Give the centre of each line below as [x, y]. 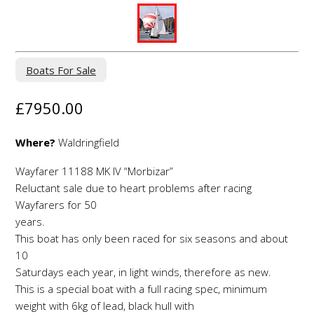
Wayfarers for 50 [56, 204]
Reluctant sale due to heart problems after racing [134, 187]
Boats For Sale [61, 70]
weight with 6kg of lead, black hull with [105, 305]
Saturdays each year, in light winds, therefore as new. [143, 272]
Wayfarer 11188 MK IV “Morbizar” [94, 171]
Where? [35, 143]
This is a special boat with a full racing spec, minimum [141, 288]
